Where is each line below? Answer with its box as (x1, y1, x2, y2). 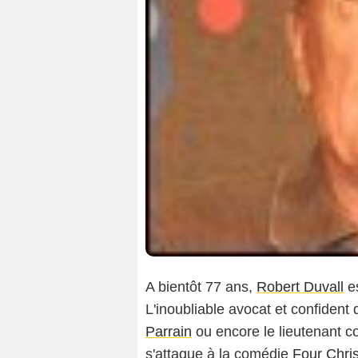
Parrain (145, 323, 192, 340)
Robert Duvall (257, 278, 344, 295)
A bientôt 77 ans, (145, 278, 257, 295)
